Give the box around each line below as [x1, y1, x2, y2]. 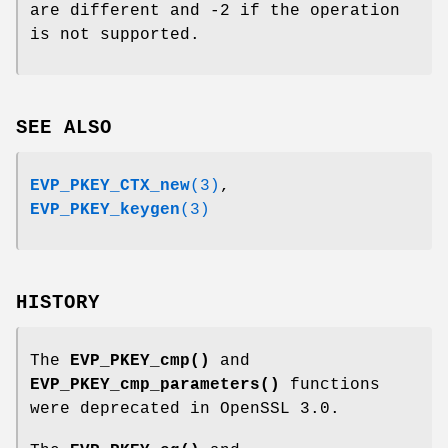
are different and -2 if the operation [30, 2, 400, 21]
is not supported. [30, 26, 200, 45]
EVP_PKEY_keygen [30, 200, 180, 219]
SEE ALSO [16, 116, 112, 139]
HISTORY [16, 291, 100, 314]
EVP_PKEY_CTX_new [30, 176, 190, 195]
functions [280, 375, 380, 394]
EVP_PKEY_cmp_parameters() [30, 375, 280, 394]
